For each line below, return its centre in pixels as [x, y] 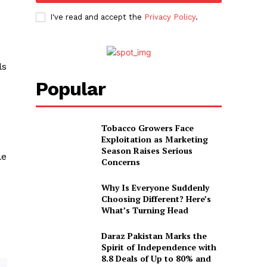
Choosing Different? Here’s [156, 198]
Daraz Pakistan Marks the [154, 236]
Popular [71, 89]
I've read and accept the [97, 17]
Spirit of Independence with [159, 247]
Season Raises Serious [147, 150]
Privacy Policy [170, 17]
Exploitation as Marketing [154, 139]
